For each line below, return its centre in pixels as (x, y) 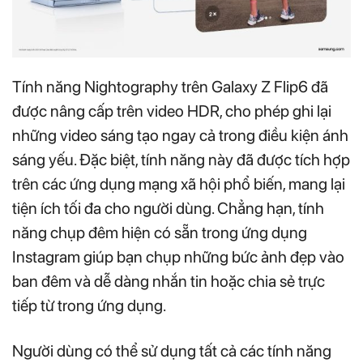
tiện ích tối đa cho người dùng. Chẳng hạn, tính (168, 209)
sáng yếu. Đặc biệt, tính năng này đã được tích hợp (181, 160)
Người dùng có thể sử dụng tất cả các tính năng (172, 351)
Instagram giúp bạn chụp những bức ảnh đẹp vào (178, 257)
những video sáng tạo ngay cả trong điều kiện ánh (180, 136)
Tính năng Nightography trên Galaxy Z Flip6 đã (170, 87)
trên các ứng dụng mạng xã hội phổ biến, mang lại (179, 184)
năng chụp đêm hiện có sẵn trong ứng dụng (160, 233)
